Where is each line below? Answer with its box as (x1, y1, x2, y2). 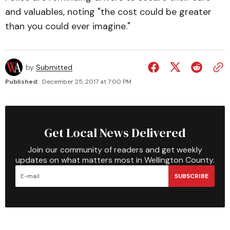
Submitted (36, 63, 72, 72)
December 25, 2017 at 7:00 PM (42, 78, 131, 86)
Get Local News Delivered (44, 124, 186, 141)
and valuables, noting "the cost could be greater (5, 6, 212, 18)
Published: (5, 78, 39, 86)
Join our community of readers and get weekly (28, 144, 202, 155)
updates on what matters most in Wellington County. (15, 155, 215, 165)
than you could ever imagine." (5, 20, 130, 32)
